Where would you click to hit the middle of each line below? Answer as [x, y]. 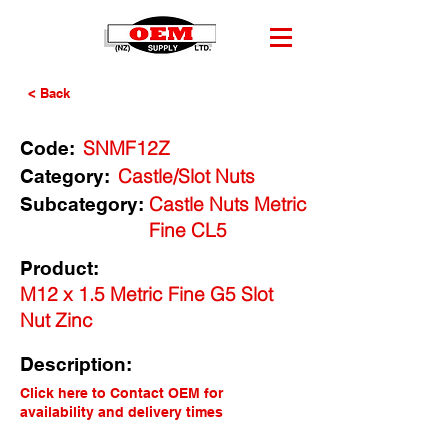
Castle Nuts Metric [228, 204]
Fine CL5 [188, 230]
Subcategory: [82, 204]
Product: [59, 268]
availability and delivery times [121, 412]
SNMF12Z [126, 148]
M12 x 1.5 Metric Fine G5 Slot [146, 294]
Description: [76, 364]
